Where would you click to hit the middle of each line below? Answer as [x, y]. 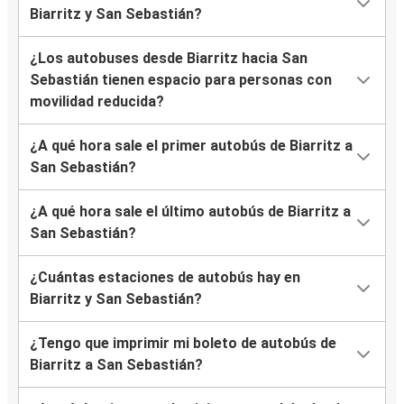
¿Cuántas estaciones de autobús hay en [165, 278]
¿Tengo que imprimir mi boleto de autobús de [183, 344]
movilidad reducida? [97, 102]
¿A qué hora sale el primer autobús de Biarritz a [191, 146]
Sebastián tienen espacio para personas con [181, 80]
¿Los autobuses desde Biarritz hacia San [169, 59]
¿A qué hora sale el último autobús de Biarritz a [190, 212]
